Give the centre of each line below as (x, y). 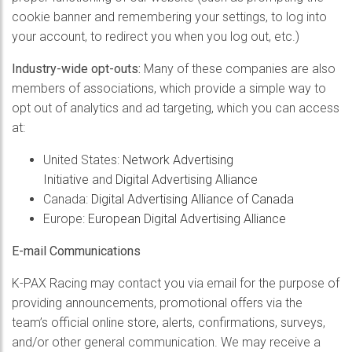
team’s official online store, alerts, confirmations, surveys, (169, 323)
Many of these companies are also (238, 69)
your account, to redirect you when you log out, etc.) (156, 37)
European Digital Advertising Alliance (187, 219)
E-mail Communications (78, 251)
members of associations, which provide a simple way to (169, 88)
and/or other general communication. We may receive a (166, 342)
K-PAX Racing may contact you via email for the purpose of (176, 283)
